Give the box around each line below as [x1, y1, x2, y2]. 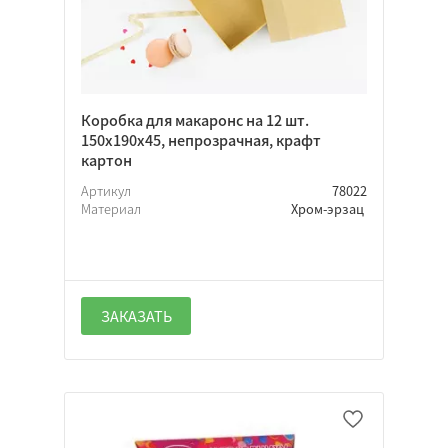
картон [81, 149, 132, 172]
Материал [81, 199, 144, 219]
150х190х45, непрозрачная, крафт [81, 129, 321, 152]
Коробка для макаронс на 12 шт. [81, 109, 309, 132]
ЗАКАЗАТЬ [100, 305, 172, 328]
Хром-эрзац [291, 199, 367, 219]
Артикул [81, 181, 134, 201]
